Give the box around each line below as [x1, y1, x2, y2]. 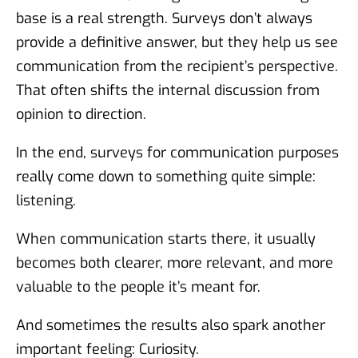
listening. [16, 190, 76, 210]
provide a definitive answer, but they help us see [16, 32, 338, 52]
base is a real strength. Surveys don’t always [16, 8, 312, 28]
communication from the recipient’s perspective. [16, 56, 338, 76]
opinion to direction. [16, 104, 146, 124]
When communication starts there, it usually [16, 229, 316, 249]
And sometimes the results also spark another [16, 315, 325, 335]
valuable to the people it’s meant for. [16, 276, 261, 296]
